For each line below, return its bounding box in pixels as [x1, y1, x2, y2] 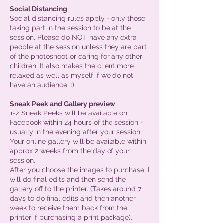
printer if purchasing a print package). [10, 213, 132, 221]
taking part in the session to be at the [10, 23, 131, 32]
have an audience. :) [10, 80, 74, 89]
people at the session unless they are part [10, 42, 147, 51]
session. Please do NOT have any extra [10, 33, 137, 41]
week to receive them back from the [10, 203, 127, 212]
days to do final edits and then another [10, 194, 136, 202]
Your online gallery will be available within [10, 137, 146, 145]
